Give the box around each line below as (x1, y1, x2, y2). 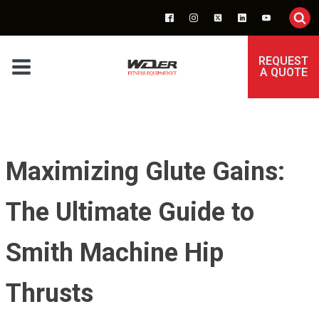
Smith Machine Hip (6, 238, 224, 268)
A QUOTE (259, 66, 308, 79)
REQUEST (258, 54, 308, 68)
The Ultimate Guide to (6, 197, 254, 227)
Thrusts (6, 278, 93, 308)
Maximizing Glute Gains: (6, 157, 285, 187)
